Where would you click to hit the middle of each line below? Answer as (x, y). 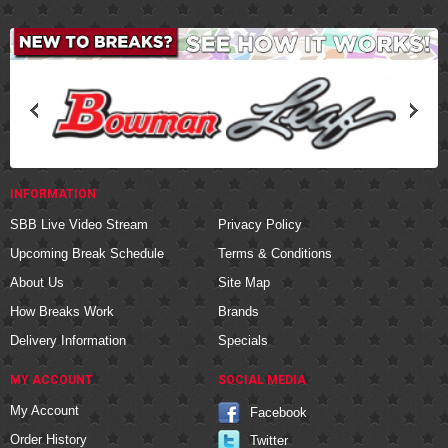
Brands (238, 312)
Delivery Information (68, 341)
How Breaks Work (62, 312)
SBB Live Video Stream (79, 225)
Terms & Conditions (274, 254)
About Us (37, 283)
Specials (242, 341)
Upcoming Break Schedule (87, 254)
